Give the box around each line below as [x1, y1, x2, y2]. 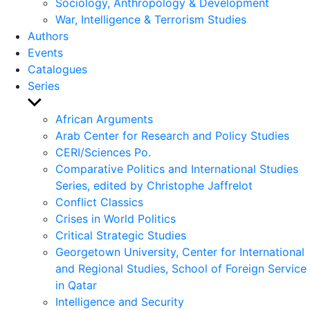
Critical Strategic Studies [55, 228, 186, 242]
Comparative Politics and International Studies [55, 162, 298, 176]
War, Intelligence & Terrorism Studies [55, 12, 246, 26]
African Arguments [55, 112, 153, 126]
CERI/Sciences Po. [55, 145, 151, 159]
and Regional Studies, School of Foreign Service [55, 262, 307, 275]
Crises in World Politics [55, 212, 176, 226]
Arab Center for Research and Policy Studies [55, 129, 289, 143]
